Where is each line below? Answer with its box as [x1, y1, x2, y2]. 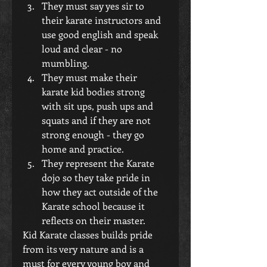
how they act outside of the [42, 185, 160, 198]
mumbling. [42, 57, 94, 69]
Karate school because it [42, 200, 147, 212]
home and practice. [42, 142, 129, 155]
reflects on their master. [42, 214, 148, 226]
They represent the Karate [42, 157, 157, 169]
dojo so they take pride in [42, 171, 153, 184]
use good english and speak [42, 28, 160, 41]
